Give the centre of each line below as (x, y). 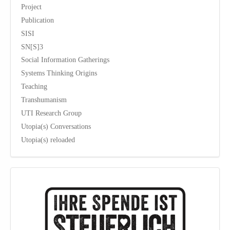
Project (31, 7)
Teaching (34, 87)
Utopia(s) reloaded (48, 139)
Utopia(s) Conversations (56, 126)
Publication (37, 20)
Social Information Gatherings (65, 60)
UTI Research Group (51, 113)
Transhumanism (44, 100)
